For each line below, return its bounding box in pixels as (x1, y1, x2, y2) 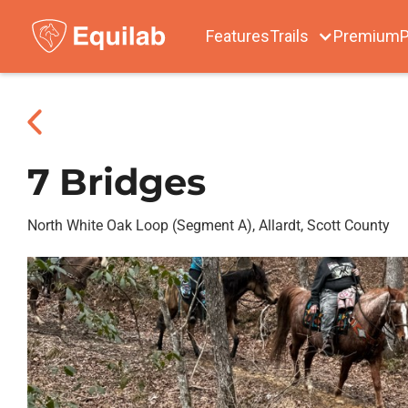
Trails (270, 26, 309, 46)
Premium (333, 26, 400, 46)
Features (206, 26, 270, 46)
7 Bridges (27, 159, 206, 204)
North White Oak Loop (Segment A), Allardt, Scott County (27, 217, 390, 234)
